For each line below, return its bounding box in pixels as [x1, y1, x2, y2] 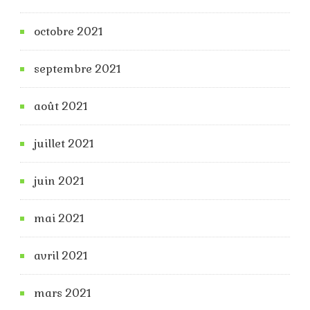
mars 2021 [34, 285, 91, 300]
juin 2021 [34, 173, 84, 188]
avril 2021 [34, 248, 88, 263]
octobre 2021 [34, 24, 103, 39]
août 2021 [34, 98, 88, 113]
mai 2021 [34, 210, 84, 226]
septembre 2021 [34, 61, 121, 76]
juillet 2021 [34, 136, 94, 151]
